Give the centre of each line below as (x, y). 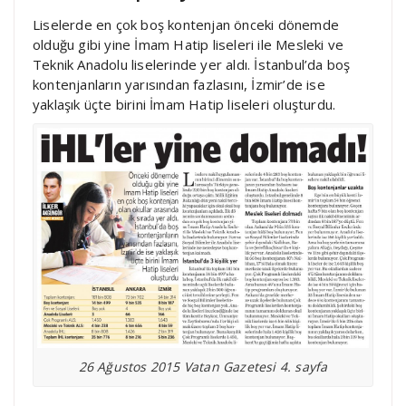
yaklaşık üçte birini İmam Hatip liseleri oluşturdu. (184, 105)
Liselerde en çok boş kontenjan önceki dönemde (186, 25)
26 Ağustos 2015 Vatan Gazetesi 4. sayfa (203, 367)
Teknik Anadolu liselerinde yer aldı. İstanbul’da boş (192, 65)
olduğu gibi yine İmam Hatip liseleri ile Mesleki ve (188, 45)
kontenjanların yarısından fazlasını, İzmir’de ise (179, 85)
